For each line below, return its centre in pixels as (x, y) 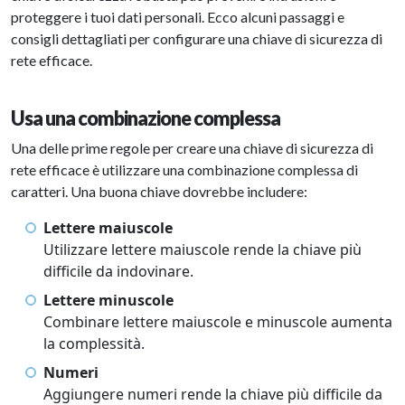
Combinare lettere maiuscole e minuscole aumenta (218, 322)
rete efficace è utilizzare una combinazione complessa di (184, 170)
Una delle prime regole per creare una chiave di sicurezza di (192, 148)
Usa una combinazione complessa (146, 119)
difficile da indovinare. (118, 272)
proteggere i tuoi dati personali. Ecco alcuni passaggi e (178, 17)
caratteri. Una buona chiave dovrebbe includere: (159, 192)
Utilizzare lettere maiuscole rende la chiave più (202, 250)
